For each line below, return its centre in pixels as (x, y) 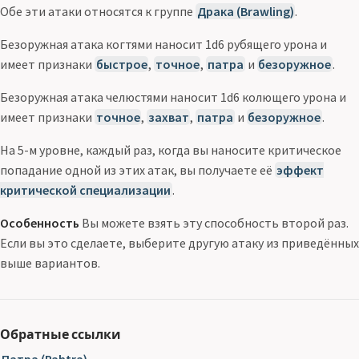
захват (168, 117)
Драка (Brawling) (245, 11)
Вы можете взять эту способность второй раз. (214, 223)
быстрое (121, 64)
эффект (300, 170)
